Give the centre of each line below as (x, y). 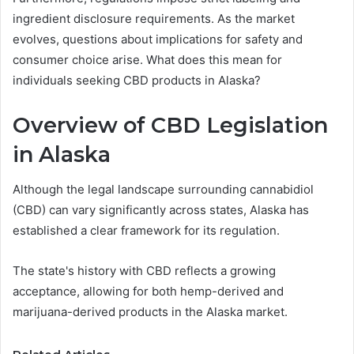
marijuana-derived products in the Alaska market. (150, 312)
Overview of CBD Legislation (170, 125)
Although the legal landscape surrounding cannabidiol (163, 190)
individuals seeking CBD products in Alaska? (137, 80)
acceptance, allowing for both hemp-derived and (148, 292)
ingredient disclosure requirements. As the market (154, 18)
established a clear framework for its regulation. (146, 231)
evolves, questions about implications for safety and (158, 39)
